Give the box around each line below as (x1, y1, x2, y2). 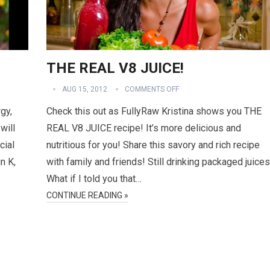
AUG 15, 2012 (62, 85, 107, 93)
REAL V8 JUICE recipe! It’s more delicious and (46, 122, 241, 134)
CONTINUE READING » (46, 190, 128, 200)
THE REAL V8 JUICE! (46, 60, 184, 77)
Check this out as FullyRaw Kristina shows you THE (46, 105, 262, 117)
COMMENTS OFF (125, 85, 179, 93)
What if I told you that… (46, 173, 142, 184)
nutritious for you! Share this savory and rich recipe (46, 139, 260, 151)
